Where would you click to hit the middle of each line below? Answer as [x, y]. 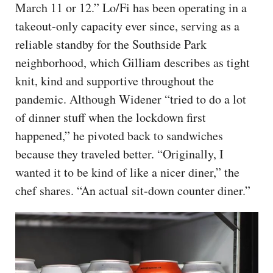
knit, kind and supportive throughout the [115, 80]
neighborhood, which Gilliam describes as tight [133, 62]
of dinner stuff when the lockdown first [111, 117]
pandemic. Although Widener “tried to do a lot [131, 99]
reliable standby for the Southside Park [111, 44]
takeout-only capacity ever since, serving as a [127, 26]
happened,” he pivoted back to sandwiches [119, 135]
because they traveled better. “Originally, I [119, 154]
